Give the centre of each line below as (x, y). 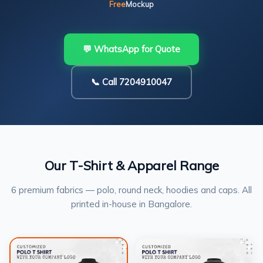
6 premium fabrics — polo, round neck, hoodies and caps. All (131, 190)
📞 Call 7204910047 (131, 82)
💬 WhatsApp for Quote (131, 49)
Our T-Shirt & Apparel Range (131, 166)
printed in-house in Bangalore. (131, 204)
